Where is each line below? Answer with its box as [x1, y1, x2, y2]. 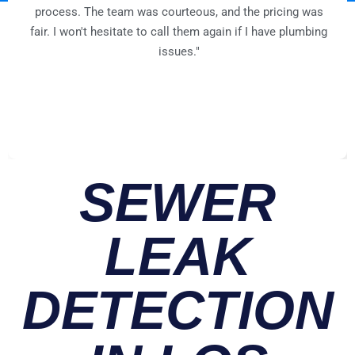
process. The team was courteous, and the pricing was [34, 4, 323, 19]
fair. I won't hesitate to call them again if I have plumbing [30, 24, 327, 39]
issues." [158, 44, 200, 59]
